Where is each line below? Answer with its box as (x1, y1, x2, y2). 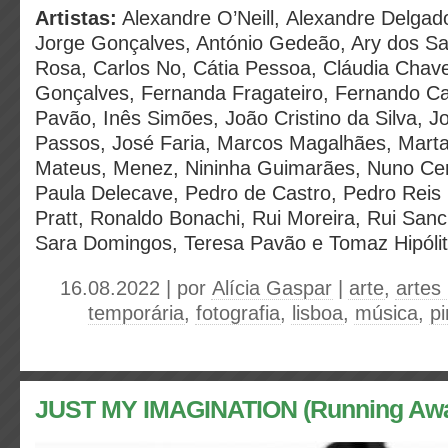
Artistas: (35, 7, 117, 29)
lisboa (292, 302, 343, 324)
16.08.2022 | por (60, 277, 212, 299)
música (355, 302, 418, 324)
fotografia (196, 302, 280, 324)
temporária (88, 302, 184, 324)
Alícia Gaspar (212, 277, 332, 299)
